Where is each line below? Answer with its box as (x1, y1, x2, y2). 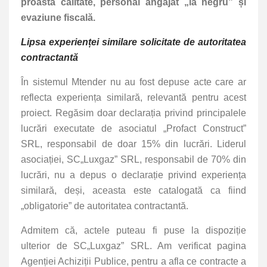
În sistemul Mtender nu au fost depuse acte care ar (21, 77, 246, 88)
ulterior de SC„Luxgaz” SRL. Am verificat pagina (21, 241, 246, 252)
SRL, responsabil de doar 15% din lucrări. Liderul (21, 139, 246, 150)
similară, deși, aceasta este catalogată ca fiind (21, 185, 246, 196)
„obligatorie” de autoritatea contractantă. (21, 201, 191, 212)
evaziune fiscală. (21, 13, 98, 23)
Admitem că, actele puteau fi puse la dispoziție (21, 225, 246, 236)
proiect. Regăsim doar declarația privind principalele (21, 108, 246, 119)
